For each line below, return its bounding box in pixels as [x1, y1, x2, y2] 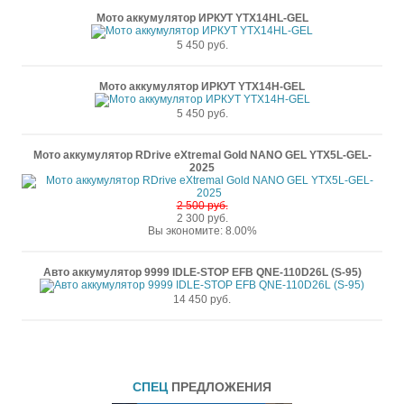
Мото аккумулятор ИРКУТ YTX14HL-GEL [96, 12, 308, 24]
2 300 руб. [176, 212, 228, 225]
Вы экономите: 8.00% [147, 225, 257, 237]
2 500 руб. [176, 199, 228, 212]
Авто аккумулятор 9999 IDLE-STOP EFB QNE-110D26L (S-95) [42, 266, 362, 279]
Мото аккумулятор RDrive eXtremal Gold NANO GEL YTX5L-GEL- [32, 149, 372, 161]
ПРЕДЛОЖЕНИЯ [171, 380, 271, 394]
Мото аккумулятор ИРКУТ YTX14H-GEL [99, 80, 305, 93]
